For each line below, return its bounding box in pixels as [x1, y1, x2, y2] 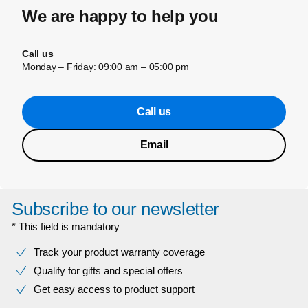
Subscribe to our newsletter [12, 199, 220, 219]
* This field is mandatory [12, 221, 120, 232]
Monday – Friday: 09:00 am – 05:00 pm [22, 61, 189, 72]
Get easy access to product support [34, 283, 195, 295]
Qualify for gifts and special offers [34, 265, 183, 276]
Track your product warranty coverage [34, 246, 205, 258]
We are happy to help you [22, 7, 219, 25]
